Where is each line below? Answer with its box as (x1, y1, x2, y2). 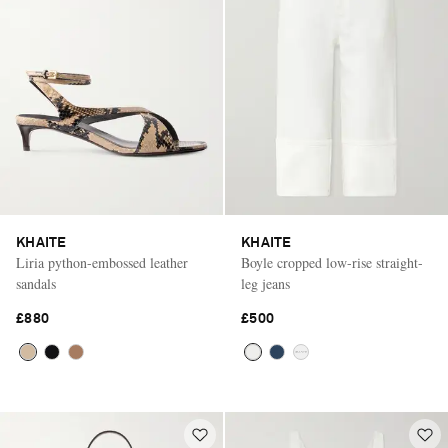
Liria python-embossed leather (16, 253, 188, 273)
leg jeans (241, 274, 290, 294)
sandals (16, 274, 56, 294)
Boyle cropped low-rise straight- (241, 253, 423, 273)
